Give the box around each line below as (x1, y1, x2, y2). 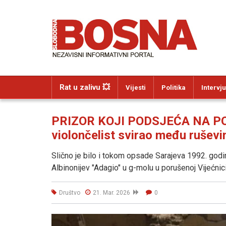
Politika (161, 84, 186, 91)
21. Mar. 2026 (93, 189, 133, 196)
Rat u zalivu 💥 (60, 83, 110, 92)
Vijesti (126, 84, 146, 91)
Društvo (59, 189, 80, 196)
